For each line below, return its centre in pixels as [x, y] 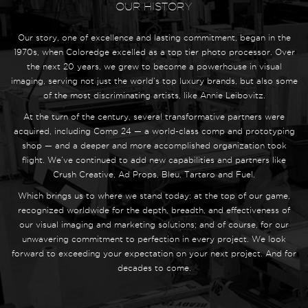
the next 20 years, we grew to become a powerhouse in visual [154, 66]
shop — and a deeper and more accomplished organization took [154, 145]
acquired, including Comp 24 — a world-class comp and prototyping [154, 131]
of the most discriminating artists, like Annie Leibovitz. [154, 95]
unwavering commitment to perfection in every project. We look [154, 239]
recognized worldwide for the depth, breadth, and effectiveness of [154, 210]
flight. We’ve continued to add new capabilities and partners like [154, 160]
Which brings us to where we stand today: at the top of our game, [154, 196]
